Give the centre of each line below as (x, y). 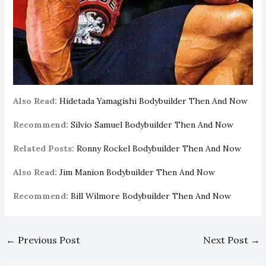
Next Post (227, 240)
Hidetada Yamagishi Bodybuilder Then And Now (153, 101)
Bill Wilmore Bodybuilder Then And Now (151, 196)
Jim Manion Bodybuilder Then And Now (137, 172)
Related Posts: (43, 148)
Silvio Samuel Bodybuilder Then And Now (152, 124)
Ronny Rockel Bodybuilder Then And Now (159, 148)
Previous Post (47, 240)
